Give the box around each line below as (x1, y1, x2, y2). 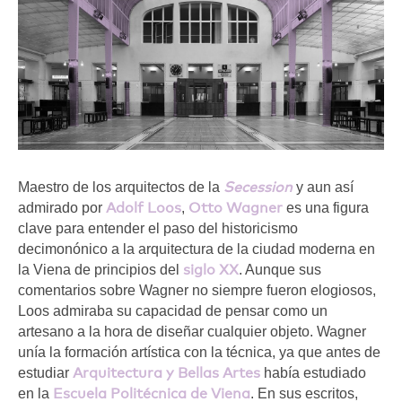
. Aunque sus (239, 261, 321, 277)
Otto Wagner (188, 198, 283, 216)
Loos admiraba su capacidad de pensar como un (18, 302, 328, 319)
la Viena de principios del (18, 261, 183, 277)
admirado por (18, 199, 106, 215)
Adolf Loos (106, 198, 181, 216)
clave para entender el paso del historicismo (18, 220, 298, 236)
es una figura (283, 199, 369, 215)
